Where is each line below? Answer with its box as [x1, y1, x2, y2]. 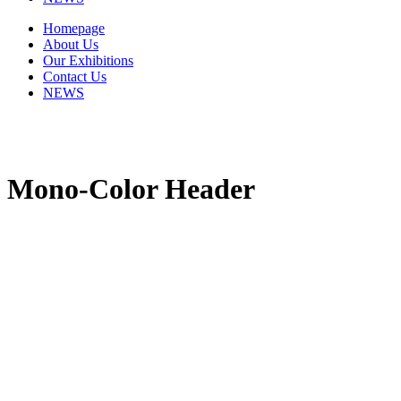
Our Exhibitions [43, 53, 133, 68]
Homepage [43, 21, 105, 36]
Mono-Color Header [7, 173, 255, 206]
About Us [43, 37, 98, 52]
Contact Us [43, 69, 107, 84]
